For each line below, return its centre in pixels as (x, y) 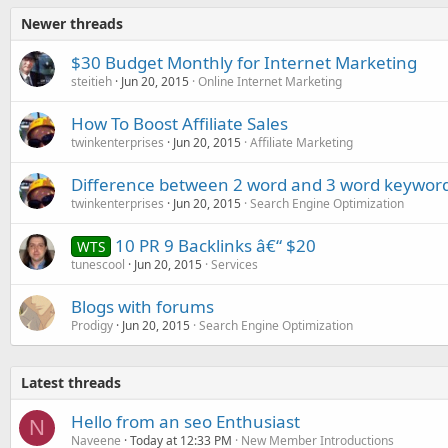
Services (234, 264)
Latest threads (71, 382)
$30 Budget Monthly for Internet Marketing (244, 62)
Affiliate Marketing (301, 142)
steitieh (91, 81)
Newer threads (72, 23)
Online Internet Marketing (270, 81)
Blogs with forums (142, 306)
